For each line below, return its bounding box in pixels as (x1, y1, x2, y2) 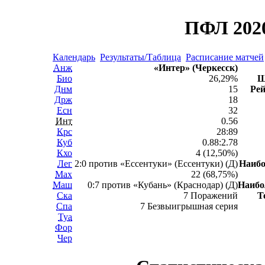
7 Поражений (183, 190, 238, 201)
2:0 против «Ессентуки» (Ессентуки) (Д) (75, 159, 238, 169)
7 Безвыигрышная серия (140, 201, 238, 211)
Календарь (53, 52, 95, 62)
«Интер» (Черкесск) (154, 63, 238, 73)
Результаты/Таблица (100, 52, 181, 62)
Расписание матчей (186, 52, 264, 62)
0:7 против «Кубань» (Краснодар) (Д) (88, 180, 238, 190)
